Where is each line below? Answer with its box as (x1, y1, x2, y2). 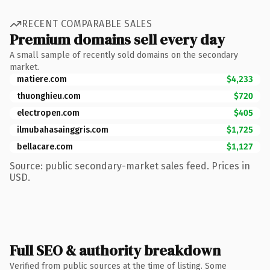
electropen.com (17, 107, 80, 118)
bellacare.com (17, 141, 73, 152)
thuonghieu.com (17, 90, 81, 101)
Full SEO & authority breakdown (10, 240, 221, 260)
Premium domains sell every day (10, 29, 225, 49)
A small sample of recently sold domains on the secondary (10, 49, 238, 60)
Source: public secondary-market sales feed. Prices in (10, 160, 250, 172)
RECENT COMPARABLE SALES (22, 18, 152, 30)
